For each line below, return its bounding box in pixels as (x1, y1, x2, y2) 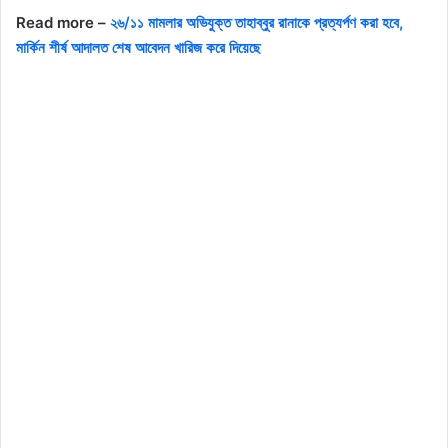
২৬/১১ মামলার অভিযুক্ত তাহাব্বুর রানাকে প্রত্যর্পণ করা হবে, (110, 13, 403, 33)
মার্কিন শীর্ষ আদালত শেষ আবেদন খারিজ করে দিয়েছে (16, 38, 261, 58)
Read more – (16, 13, 110, 33)
